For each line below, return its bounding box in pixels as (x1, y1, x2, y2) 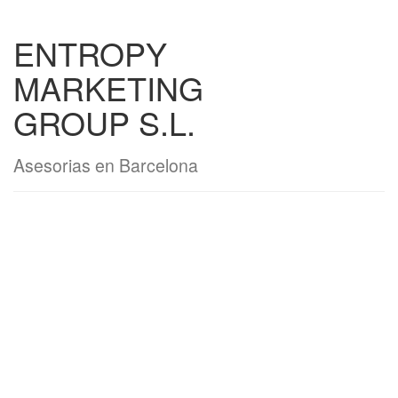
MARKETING (13, 65, 203, 110)
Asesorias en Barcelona (13, 153, 198, 178)
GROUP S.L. (13, 99, 195, 145)
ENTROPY (13, 30, 167, 76)
